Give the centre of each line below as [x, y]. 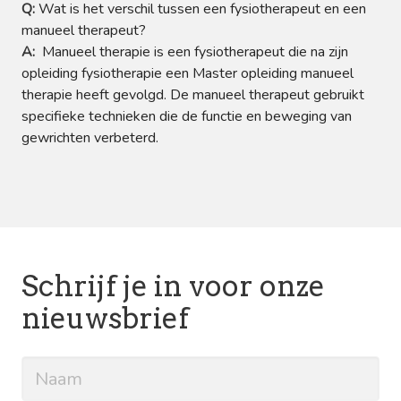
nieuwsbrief [105, 318]
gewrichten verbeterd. [90, 138]
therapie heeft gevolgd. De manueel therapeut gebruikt [193, 95]
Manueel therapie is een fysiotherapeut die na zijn [195, 52]
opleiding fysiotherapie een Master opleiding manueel [188, 73]
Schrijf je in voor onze [173, 286]
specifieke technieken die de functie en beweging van [187, 116]
